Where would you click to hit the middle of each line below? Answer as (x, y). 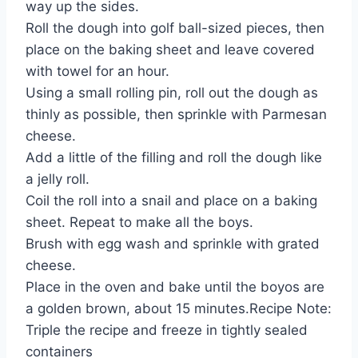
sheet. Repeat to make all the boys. (139, 223)
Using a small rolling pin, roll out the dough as (172, 93)
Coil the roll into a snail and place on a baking (171, 201)
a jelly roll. (58, 179)
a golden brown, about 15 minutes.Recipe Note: (179, 309)
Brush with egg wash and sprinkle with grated (173, 244)
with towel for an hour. (97, 72)
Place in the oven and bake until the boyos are (175, 287)
